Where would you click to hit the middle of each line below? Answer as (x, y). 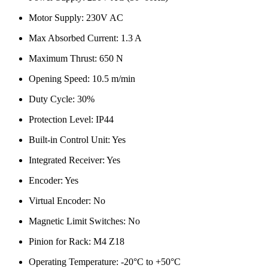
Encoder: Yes (54, 181)
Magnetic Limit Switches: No (84, 221)
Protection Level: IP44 (71, 120)
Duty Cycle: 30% (62, 99)
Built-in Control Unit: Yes (77, 140)
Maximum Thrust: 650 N (76, 59)
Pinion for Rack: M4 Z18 (77, 242)
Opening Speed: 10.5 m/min (82, 79)
